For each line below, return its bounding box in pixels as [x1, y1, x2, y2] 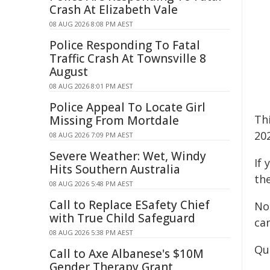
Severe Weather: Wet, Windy [49, 148, 206, 164]
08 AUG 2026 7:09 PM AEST [49, 130, 133, 139]
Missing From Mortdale [49, 113, 179, 128]
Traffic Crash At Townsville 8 [49, 51, 206, 66]
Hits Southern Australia [49, 162, 180, 177]
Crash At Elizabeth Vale [49, 2, 178, 17]
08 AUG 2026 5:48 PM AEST [49, 179, 133, 188]
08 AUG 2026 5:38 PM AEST [49, 228, 133, 237]
